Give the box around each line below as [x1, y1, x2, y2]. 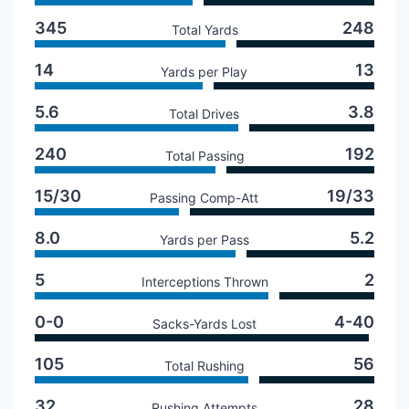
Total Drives [169, 106, 240, 121]
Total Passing [164, 148, 245, 163]
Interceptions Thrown [141, 274, 268, 289]
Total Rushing [164, 358, 245, 373]
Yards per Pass [159, 232, 249, 247]
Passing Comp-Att [150, 190, 259, 205]
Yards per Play [161, 64, 248, 79]
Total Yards [171, 22, 238, 37]
